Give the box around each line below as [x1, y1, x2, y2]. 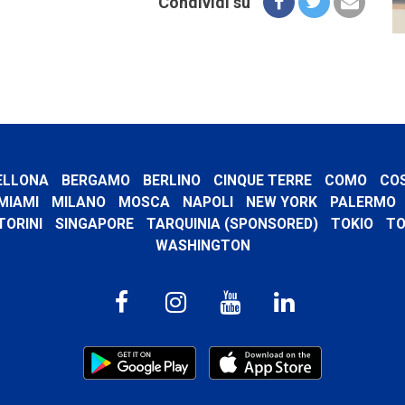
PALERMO [329, 193, 396, 211]
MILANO [51, 193, 106, 211]
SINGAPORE [55, 214, 134, 232]
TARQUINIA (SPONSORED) [146, 214, 318, 232]
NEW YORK [245, 193, 317, 211]
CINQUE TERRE [212, 171, 312, 189]
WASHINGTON [155, 236, 250, 254]
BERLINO [142, 171, 201, 189]
